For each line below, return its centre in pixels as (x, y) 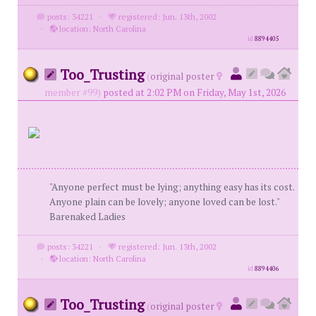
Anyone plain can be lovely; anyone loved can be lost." (164, 202)
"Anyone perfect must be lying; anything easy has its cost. (172, 187)
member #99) (73, 92)
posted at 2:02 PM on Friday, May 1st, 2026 (194, 92)
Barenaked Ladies (87, 217)
